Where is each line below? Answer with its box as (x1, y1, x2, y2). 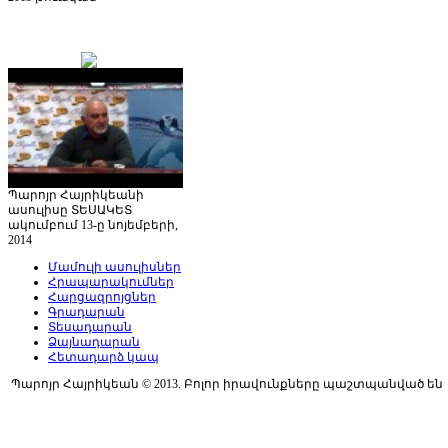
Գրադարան (48, 304, 125, 319)
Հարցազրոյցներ (48, 289, 156, 304)
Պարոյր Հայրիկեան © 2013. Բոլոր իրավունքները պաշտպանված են (8, 376, 443, 391)
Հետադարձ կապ (48, 349, 159, 364)
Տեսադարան (48, 319, 132, 334)
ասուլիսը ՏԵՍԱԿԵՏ (8, 202, 132, 217)
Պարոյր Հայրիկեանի (8, 187, 144, 202)
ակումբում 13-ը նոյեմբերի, (8, 217, 178, 232)
